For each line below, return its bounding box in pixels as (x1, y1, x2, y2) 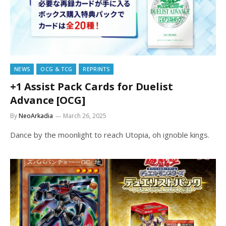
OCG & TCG (40, 65, 73, 73)
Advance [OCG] (10, 93, 85, 107)
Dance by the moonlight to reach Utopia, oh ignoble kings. (10, 130, 209, 140)
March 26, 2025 (63, 111, 106, 120)
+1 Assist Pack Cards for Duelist (10, 80, 173, 93)
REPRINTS (83, 65, 109, 73)
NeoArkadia (19, 111, 53, 120)
